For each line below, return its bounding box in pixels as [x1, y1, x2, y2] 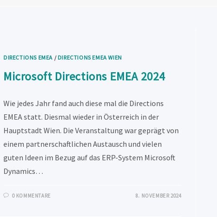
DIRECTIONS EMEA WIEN [57, 53, 122, 61]
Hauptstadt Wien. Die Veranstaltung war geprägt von [3, 125, 179, 135]
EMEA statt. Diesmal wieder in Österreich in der [3, 111, 159, 122]
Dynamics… [3, 166, 44, 176]
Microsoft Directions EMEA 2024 [3, 68, 166, 84]
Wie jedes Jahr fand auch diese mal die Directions [3, 98, 164, 108]
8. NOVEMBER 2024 [135, 192, 182, 199]
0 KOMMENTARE [12, 192, 51, 199]
